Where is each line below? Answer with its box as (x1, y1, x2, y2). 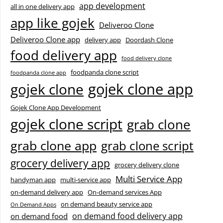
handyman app (10, 175, 56, 185)
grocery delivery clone (114, 160, 179, 170)
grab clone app (10, 137, 97, 154)
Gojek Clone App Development (10, 103, 101, 112)
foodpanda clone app (10, 69, 66, 77)
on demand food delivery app (72, 211, 183, 222)
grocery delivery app (10, 156, 110, 171)
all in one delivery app (10, 2, 75, 11)
